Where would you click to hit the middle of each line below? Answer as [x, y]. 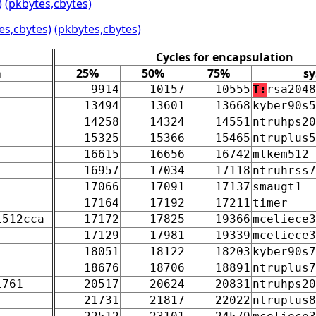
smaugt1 [277, 186]
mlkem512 [281, 154]
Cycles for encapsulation [225, 57]
